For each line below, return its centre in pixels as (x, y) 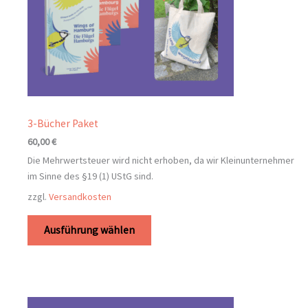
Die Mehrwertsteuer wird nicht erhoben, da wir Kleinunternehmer (161, 160)
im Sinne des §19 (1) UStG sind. (90, 176)
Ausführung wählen (89, 230)
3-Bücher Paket (63, 124)
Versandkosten (80, 196)
